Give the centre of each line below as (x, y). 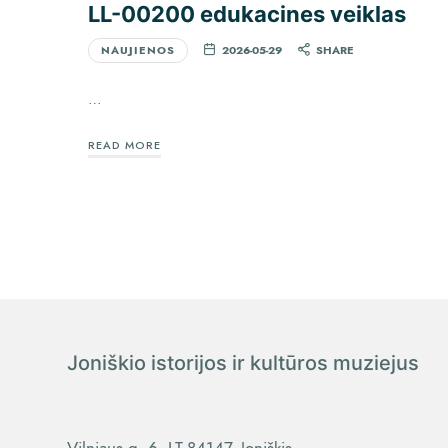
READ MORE (124, 145)
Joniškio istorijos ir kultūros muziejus (243, 363)
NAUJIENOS (137, 51)
